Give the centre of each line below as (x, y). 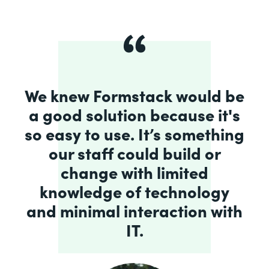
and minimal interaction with (134, 210)
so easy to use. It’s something (134, 133)
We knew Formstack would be (134, 95)
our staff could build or (134, 152)
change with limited (134, 171)
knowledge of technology (134, 191)
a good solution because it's (134, 114)
